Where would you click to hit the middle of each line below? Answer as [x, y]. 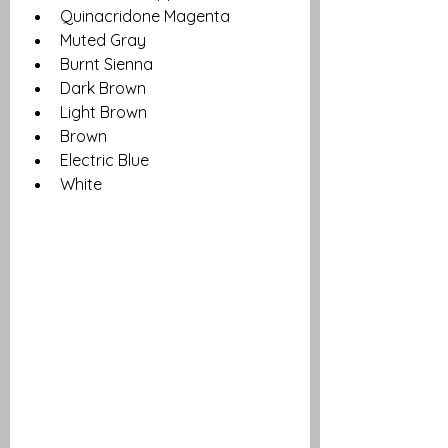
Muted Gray [103, 39]
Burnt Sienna [106, 63]
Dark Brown [103, 87]
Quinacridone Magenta [145, 15]
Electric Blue [104, 159]
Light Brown [105, 111]
